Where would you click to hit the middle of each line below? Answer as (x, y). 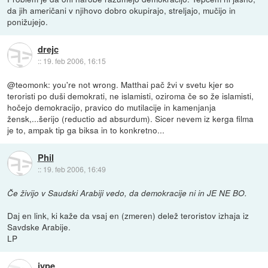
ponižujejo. (28, 22)
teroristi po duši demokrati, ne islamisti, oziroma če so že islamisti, (131, 96)
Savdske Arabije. (39, 227)
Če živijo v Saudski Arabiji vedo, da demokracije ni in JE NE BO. (127, 193)
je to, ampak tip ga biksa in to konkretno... (86, 130)
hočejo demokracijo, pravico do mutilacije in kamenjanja (112, 107)
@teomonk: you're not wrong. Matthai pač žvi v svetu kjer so (121, 85)
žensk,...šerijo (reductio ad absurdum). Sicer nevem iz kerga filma (131, 119)
